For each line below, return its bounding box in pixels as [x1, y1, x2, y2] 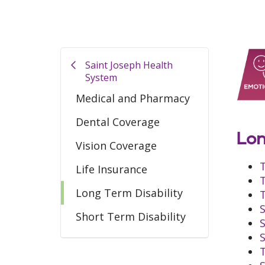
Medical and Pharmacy [76, 91, 190, 105]
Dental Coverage [76, 115, 160, 129]
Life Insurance [76, 162, 147, 176]
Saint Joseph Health [85, 59, 173, 72]
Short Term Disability [76, 209, 186, 224]
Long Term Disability [76, 186, 183, 200]
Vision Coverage [76, 138, 157, 153]
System [85, 71, 118, 84]
